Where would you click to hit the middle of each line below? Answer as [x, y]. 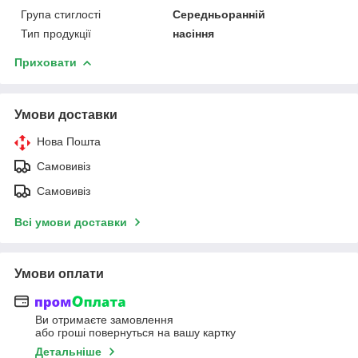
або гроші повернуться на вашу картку [135, 333]
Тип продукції [56, 33]
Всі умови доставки [71, 222]
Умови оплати [59, 273]
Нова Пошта [69, 141]
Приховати [46, 62]
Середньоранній [219, 14]
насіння [194, 33]
